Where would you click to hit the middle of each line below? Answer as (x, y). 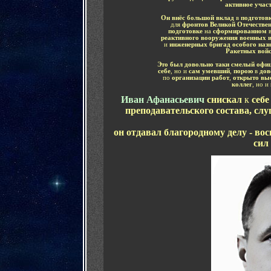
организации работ (200, 78)
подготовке (186, 31)
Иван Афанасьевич (164, 100)
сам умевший (209, 71)
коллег (242, 84)
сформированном (240, 31)
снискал (226, 100)
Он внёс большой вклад (198, 18)
